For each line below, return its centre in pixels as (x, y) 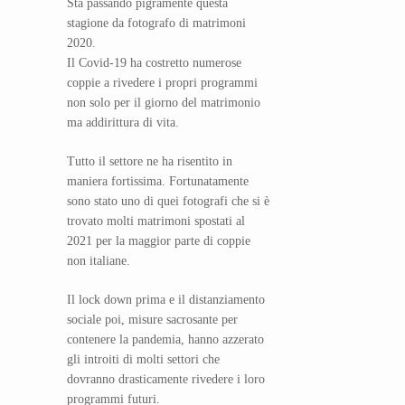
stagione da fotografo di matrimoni (156, 24)
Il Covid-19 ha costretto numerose (154, 63)
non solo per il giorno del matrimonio (164, 103)
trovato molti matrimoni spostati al (156, 221)
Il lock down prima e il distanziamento (166, 300)
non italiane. (99, 261)
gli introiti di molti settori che (143, 360)
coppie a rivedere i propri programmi (162, 83)
